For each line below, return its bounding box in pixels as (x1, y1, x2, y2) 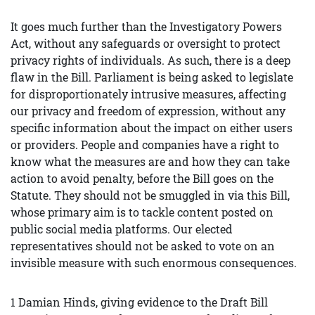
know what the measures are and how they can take (11, 154, 290, 169)
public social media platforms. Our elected (11, 221, 233, 236)
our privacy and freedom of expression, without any (11, 103, 285, 118)
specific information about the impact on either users (11, 120, 292, 135)
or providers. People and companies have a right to (11, 137, 279, 152)
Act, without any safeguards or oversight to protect (11, 36, 281, 51)
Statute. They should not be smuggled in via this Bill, (11, 188, 290, 202)
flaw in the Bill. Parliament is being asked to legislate (11, 70, 293, 84)
